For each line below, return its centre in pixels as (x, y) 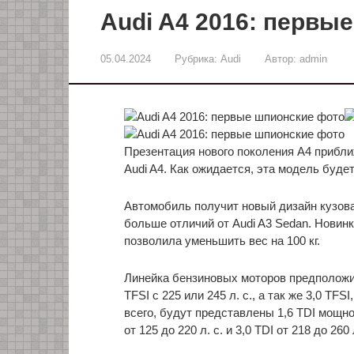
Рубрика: (196, 59)
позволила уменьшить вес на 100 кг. (222, 241)
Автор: (281, 59)
